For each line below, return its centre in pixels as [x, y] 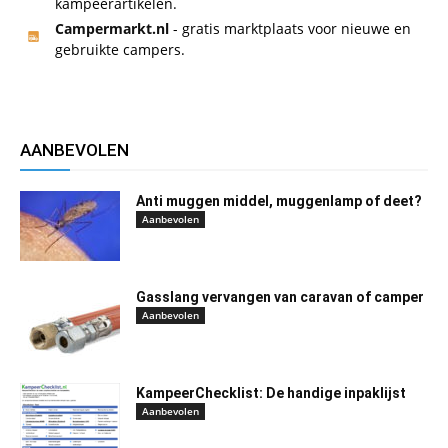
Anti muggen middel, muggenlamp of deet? [279, 201]
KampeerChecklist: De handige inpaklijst [271, 393]
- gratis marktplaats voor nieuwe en [290, 29]
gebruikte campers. [120, 50]
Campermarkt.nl [112, 29]
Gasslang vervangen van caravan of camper [280, 297]
